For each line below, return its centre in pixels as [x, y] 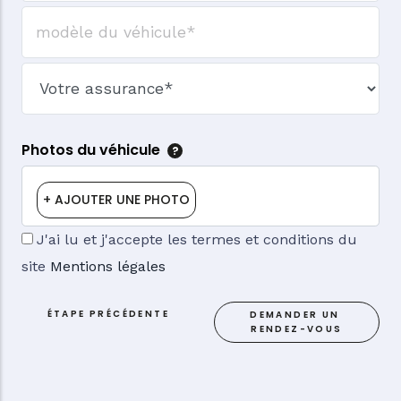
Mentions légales [108, 266]
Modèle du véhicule [91, 25]
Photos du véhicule [91, 150]
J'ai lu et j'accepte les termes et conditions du [197, 239]
